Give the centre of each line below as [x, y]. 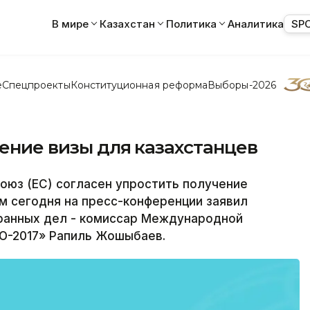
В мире [70, 24]
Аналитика [256, 24]
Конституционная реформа [139, 85]
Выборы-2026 [242, 85]
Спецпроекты [36, 85]
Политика [191, 24]
